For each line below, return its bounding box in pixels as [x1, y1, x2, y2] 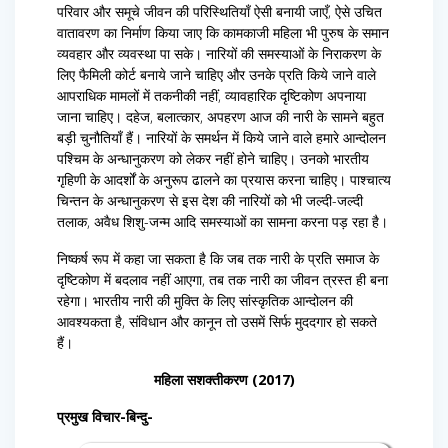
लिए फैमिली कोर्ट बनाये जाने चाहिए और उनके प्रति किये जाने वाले [57, 65, 376, 85]
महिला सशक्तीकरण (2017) [153, 370, 295, 390]
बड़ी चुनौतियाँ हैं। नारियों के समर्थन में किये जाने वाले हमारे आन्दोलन [57, 128, 386, 148]
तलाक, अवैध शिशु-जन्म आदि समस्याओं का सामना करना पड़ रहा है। [57, 212, 388, 232]
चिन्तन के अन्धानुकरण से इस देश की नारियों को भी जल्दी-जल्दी [57, 191, 363, 211]
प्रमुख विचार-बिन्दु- [57, 407, 153, 427]
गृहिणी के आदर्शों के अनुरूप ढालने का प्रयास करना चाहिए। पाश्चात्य [57, 170, 391, 190]
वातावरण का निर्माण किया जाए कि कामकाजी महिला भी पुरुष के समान [57, 23, 389, 43]
